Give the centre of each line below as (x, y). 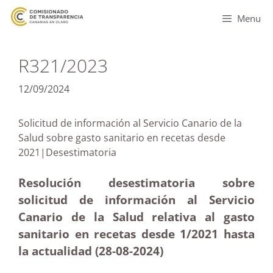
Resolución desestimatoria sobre (136, 183)
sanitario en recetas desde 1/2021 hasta (136, 234)
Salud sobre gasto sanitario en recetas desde (122, 138)
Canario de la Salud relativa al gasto (136, 217)
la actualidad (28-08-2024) (92, 251)
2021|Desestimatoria (93, 152)
